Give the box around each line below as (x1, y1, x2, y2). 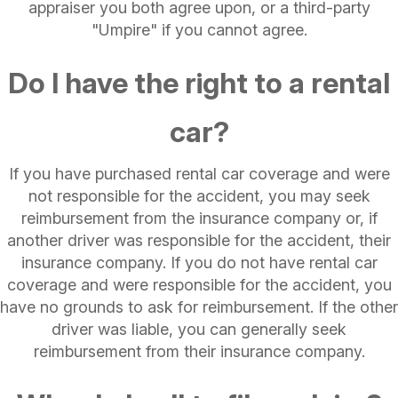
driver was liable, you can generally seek (52, 319, 346, 338)
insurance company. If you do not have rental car (20, 252, 378, 272)
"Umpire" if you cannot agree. (91, 20, 307, 39)
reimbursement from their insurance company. (33, 341, 365, 361)
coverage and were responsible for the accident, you (6, 275, 392, 294)
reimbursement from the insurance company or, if (20, 208, 378, 227)
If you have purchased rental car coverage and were (8, 163, 390, 183)
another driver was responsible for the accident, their (7, 230, 391, 250)
